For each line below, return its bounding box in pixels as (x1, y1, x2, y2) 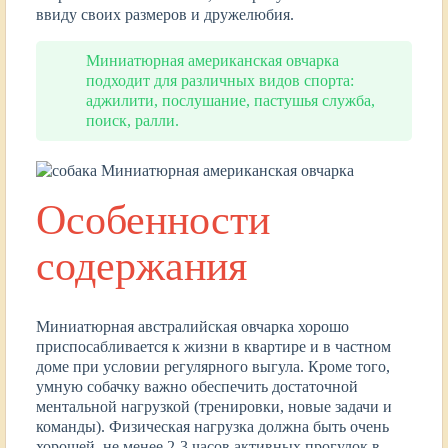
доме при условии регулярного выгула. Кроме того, (36, 358, 390, 376)
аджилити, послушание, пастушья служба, (86, 91, 375, 109)
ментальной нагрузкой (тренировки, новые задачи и (36, 398, 392, 416)
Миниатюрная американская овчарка (86, 51, 339, 69)
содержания (36, 242, 247, 289)
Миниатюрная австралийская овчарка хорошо (36, 318, 349, 336)
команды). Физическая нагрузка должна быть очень (36, 418, 389, 436)
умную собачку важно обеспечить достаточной (36, 378, 358, 396)
